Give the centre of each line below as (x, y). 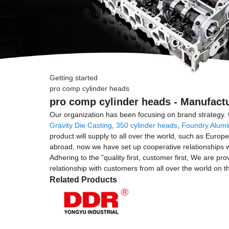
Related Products (83, 180)
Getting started (74, 78)
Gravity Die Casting (81, 125)
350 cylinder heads (147, 125)
